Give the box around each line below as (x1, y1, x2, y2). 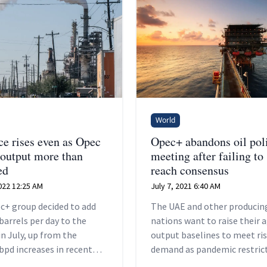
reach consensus (150, 162, 229, 179)
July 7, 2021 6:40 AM (150, 181, 221, 192)
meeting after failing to (150, 148, 263, 164)
